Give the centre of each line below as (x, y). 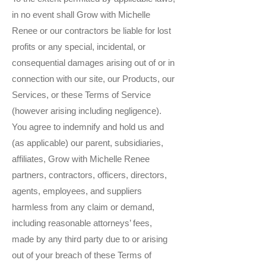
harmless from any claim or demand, (83, 207)
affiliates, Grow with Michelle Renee (81, 159)
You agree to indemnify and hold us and (88, 127)
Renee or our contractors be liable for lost (91, 31)
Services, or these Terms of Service (81, 95)
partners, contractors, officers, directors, (89, 175)
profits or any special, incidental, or (79, 47)
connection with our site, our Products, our (93, 79)
